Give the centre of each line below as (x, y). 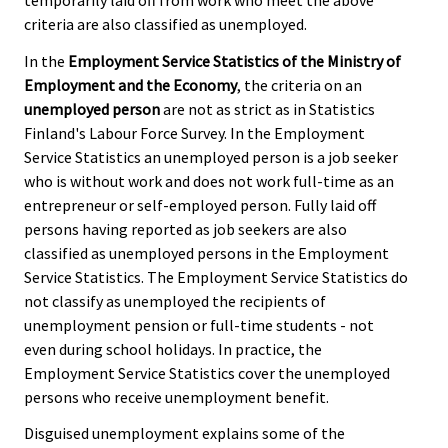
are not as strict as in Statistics (267, 108)
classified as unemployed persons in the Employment (206, 252)
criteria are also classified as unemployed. (165, 23)
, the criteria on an (299, 84)
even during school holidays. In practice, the (173, 348)
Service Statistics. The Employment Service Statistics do (216, 276)
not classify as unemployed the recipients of (175, 300)
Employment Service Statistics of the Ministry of (234, 60)
